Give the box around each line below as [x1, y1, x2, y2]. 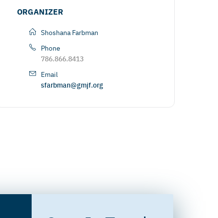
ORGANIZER [17, 6, 64, 17]
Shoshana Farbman [41, 27, 99, 37]
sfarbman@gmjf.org [41, 80, 104, 90]
